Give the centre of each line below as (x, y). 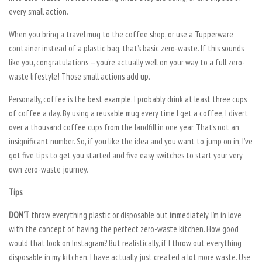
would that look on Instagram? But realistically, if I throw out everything (125, 243)
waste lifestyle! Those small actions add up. (80, 76)
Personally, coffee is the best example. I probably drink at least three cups (128, 99)
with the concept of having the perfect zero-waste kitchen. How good (124, 229)
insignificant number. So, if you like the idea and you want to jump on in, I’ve (131, 141)
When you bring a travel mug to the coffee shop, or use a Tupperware (121, 34)
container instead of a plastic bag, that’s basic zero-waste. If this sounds (126, 48)
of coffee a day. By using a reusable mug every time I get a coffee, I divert (128, 113)
